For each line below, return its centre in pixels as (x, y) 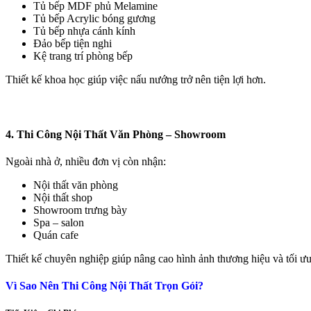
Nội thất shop (63, 197)
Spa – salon (59, 222)
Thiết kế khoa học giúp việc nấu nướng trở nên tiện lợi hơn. (136, 79)
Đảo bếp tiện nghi (73, 43)
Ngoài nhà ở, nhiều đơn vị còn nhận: (86, 161)
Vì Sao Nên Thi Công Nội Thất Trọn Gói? (104, 286)
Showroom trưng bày (80, 210)
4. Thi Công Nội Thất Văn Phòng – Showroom (116, 134)
